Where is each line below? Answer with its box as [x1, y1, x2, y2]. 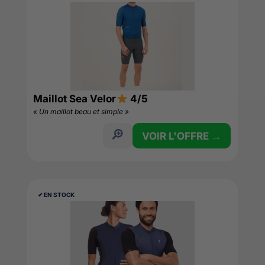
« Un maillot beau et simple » [33, 107, 130, 116]
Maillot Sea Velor [33, 93, 117, 105]
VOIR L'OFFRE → [141, 130, 221, 142]
